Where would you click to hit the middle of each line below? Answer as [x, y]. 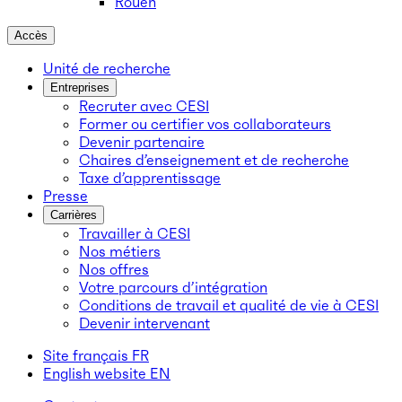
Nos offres [114, 269]
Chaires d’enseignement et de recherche [214, 160]
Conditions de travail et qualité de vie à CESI [229, 305]
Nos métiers [120, 251]
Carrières [74, 215]
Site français [86, 355]
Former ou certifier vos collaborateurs [205, 124]
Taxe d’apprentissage [150, 178]
